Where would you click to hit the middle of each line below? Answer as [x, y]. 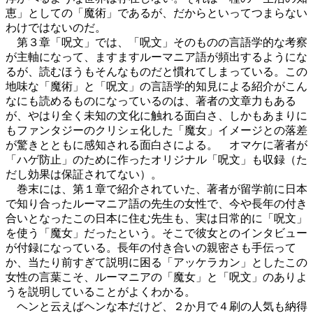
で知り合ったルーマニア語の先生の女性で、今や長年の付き [156, 204]
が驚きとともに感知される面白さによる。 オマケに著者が [156, 145]
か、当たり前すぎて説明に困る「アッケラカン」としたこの [156, 262]
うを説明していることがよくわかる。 [101, 292]
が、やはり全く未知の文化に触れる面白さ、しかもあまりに [156, 116]
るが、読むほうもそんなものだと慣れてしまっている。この [156, 72]
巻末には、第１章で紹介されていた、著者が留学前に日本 [156, 189]
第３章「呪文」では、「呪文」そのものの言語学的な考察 [156, 42]
